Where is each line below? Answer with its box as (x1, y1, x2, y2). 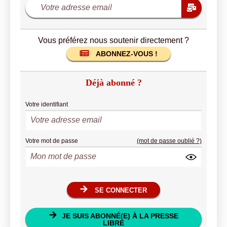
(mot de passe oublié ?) (137, 137, 202, 144)
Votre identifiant (25, 101, 68, 108)
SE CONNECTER (95, 186, 147, 194)
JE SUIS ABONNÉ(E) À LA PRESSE (61, 212, 178, 220)
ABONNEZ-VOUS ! (96, 50, 158, 58)
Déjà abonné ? (85, 78, 142, 88)
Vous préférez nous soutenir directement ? (38, 36, 189, 45)
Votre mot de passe (25, 137, 78, 144)
